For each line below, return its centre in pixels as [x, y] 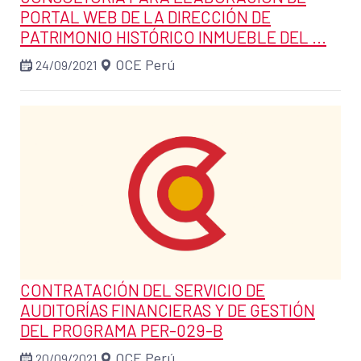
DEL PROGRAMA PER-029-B [122, 330]
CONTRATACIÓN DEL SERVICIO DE [143, 289]
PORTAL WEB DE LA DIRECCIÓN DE [145, 16]
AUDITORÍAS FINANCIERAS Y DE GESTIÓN [168, 309]
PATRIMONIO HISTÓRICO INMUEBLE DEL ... [173, 36]
